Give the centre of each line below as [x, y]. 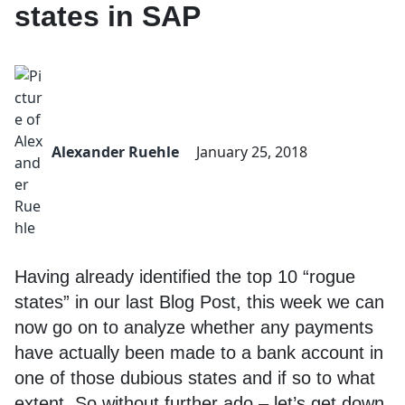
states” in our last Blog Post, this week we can [199, 302]
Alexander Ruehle [115, 152]
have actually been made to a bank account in [199, 353]
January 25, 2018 [252, 152]
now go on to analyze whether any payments [194, 327]
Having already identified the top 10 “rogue [185, 277]
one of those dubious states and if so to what [195, 378]
